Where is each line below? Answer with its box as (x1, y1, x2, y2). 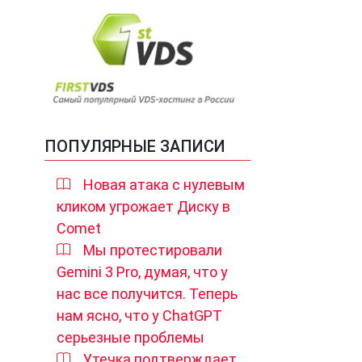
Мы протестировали (83, 241, 222, 259)
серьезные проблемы (57, 328, 204, 346)
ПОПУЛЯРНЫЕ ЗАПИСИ (44, 136, 225, 156)
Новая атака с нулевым (83, 175, 245, 193)
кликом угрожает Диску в (57, 197, 230, 215)
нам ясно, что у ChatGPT (57, 306, 222, 324)
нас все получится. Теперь (57, 284, 238, 302)
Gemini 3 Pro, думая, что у (57, 263, 228, 280)
